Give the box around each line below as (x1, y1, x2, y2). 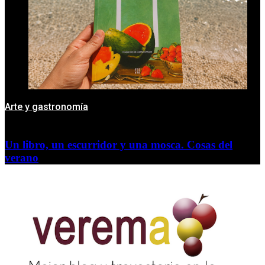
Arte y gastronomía (5, 101, 88, 112)
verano (5, 151, 38, 164)
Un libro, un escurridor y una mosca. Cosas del (5, 138, 232, 151)
